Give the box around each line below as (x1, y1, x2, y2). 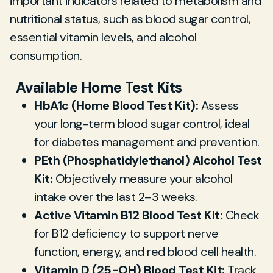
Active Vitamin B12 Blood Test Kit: (34, 207, 222, 223)
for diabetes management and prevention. (34, 134, 260, 150)
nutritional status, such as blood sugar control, (10, 11, 250, 27)
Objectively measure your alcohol (52, 171, 233, 186)
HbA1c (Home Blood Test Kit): (34, 97, 198, 113)
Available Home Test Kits (16, 78, 182, 97)
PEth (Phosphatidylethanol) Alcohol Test (34, 152, 262, 168)
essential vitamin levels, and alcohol (10, 29, 197, 45)
